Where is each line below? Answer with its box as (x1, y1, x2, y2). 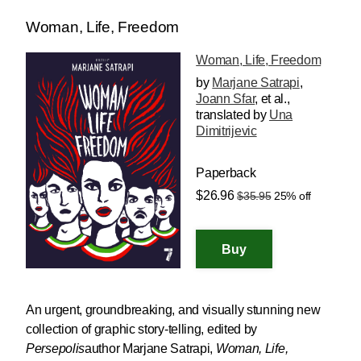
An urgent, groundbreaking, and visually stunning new (26, 303, 321, 317)
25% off (274, 189, 311, 203)
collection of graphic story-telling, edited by (26, 322, 258, 337)
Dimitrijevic (196, 124, 257, 139)
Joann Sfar (196, 92, 255, 106)
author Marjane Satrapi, (85, 342, 216, 356)
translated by (196, 108, 270, 122)
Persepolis (26, 342, 85, 356)
